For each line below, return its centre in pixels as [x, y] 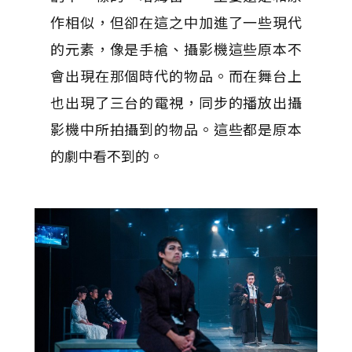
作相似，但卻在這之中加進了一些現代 [176, 22]
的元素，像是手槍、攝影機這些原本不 [176, 49]
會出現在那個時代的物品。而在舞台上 [176, 75]
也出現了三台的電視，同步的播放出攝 [176, 102]
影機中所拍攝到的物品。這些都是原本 [176, 129]
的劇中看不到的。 [107, 156]
